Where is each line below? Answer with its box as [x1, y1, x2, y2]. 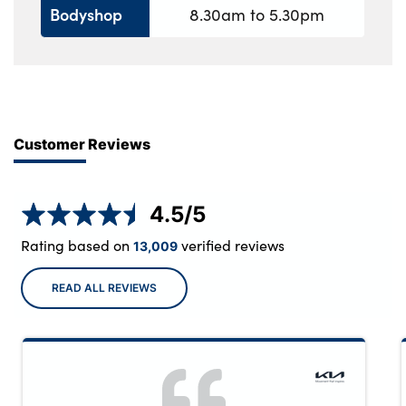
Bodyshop [50, 3, 122, 26]
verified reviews [178, 235, 285, 255]
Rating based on [21, 235, 130, 255]
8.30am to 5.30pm [189, 4, 324, 26]
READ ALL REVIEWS [52, 280, 157, 296]
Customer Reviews [14, 132, 150, 154]
